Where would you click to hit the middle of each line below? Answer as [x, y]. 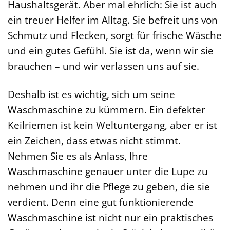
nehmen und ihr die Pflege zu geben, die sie [109, 186]
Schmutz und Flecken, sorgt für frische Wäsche [115, 35]
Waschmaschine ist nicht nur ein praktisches [110, 217]
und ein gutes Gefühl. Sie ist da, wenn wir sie [111, 50]
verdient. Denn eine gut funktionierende [101, 202]
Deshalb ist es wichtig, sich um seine [91, 94]
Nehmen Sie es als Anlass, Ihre [78, 156]
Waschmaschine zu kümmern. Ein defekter [107, 109]
